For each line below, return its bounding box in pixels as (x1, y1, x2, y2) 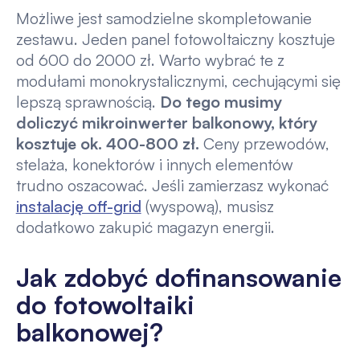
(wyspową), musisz (141, 196, 274, 217)
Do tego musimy (159, 92, 282, 112)
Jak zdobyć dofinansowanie (15, 260, 342, 293)
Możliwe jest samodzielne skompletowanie (15, 8, 312, 29)
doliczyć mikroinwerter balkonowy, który (15, 112, 317, 133)
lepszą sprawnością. (15, 92, 160, 112)
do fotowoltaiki (15, 288, 194, 321)
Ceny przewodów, (198, 133, 329, 154)
